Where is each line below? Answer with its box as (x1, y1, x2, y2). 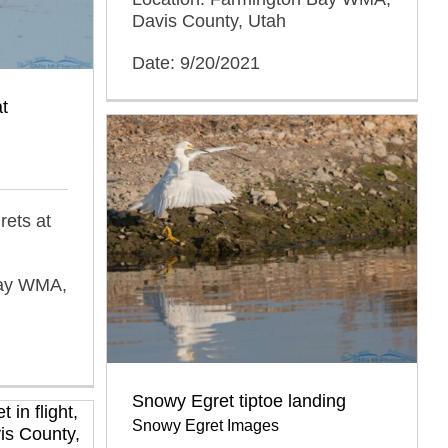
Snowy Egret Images (132, 417, 279, 434)
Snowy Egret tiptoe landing (132, 391, 346, 411)
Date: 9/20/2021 (132, 52, 260, 73)
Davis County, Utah (132, 10, 286, 31)
